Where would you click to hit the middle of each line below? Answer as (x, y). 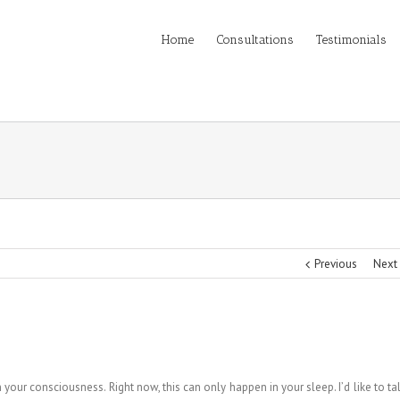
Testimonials (351, 40)
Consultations (255, 40)
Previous (336, 264)
